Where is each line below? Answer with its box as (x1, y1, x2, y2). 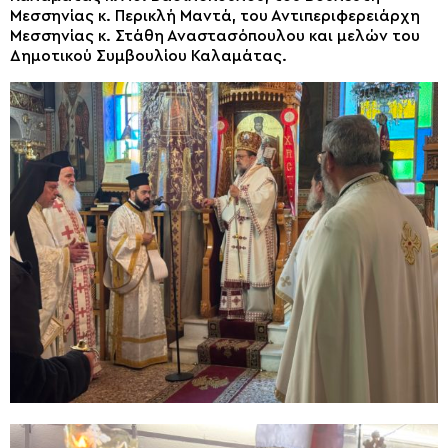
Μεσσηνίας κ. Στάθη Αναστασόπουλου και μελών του (10, 28, 420, 45)
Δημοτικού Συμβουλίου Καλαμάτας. (10, 48, 287, 65)
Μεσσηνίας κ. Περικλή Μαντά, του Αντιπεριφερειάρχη (10, 8, 420, 25)
